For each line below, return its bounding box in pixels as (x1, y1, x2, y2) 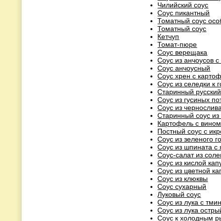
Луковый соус (157, 190, 201, 198)
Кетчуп (157, 32, 180, 40)
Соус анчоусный (157, 64, 211, 72)
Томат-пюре (157, 40, 197, 48)
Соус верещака (157, 48, 208, 56)
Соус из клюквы (157, 174, 208, 183)
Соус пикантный (157, 8, 210, 17)
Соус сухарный (157, 182, 207, 190)
